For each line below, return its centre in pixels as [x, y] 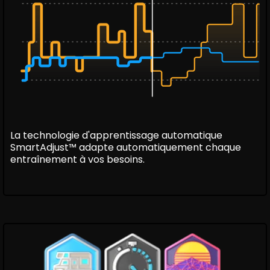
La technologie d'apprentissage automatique [116, 136]
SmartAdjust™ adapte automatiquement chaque [126, 148]
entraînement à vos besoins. [77, 160]
